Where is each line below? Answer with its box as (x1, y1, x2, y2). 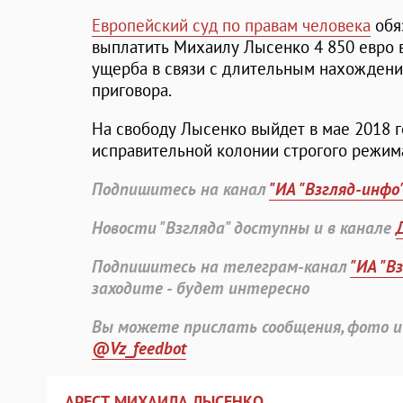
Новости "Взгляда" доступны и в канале (92, 217, 396, 239)
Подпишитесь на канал (92, 178, 269, 201)
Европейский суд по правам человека (92, 14, 371, 37)
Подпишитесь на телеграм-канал (92, 255, 350, 278)
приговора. (92, 79, 172, 102)
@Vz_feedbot (92, 337, 186, 360)
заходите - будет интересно (92, 277, 309, 300)
